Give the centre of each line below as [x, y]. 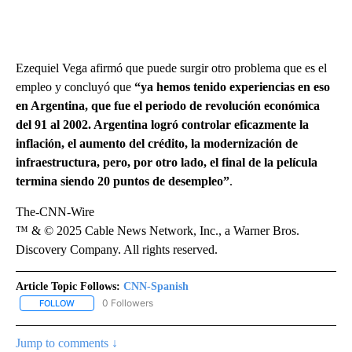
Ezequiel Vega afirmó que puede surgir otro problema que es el [171, 68]
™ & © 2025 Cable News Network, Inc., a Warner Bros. [158, 230]
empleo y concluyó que [75, 86]
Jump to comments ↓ [67, 343]
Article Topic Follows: [68, 286]
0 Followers [128, 302]
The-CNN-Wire [55, 211]
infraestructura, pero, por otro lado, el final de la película [167, 162]
